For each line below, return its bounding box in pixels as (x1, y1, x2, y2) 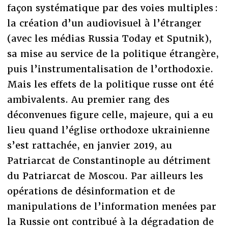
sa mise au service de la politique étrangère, (7, 48, 219, 60)
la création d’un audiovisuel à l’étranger (7, 17, 202, 30)
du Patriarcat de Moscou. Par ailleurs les (7, 170, 203, 182)
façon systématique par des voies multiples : (7, 2, 218, 14)
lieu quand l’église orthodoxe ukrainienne (7, 124, 210, 136)
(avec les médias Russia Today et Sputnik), (7, 33, 212, 45)
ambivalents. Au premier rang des (7, 94, 169, 106)
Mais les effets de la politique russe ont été (7, 78, 214, 91)
